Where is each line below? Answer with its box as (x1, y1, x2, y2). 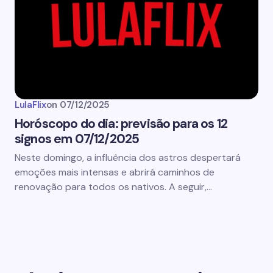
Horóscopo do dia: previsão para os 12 (15, 115, 227, 132)
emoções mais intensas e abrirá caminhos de (15, 166, 214, 179)
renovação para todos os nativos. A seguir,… (15, 180, 212, 193)
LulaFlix (15, 99, 46, 111)
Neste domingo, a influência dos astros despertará (15, 151, 241, 164)
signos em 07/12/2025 (15, 130, 140, 147)
